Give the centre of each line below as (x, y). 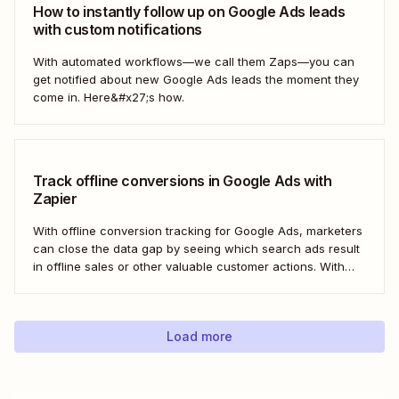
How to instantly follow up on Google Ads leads (189, 11)
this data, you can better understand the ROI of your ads (191, 284)
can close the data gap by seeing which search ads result (196, 248)
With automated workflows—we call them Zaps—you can (194, 61)
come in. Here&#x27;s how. (109, 97)
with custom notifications (118, 29)
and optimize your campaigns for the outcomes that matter (197, 301)
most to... (57, 319)
